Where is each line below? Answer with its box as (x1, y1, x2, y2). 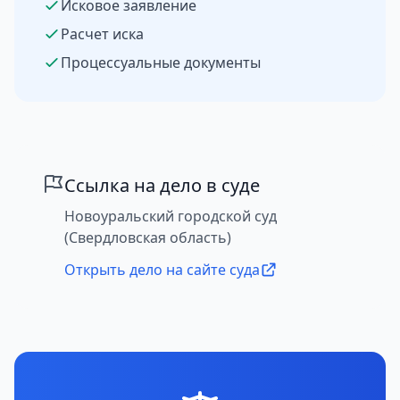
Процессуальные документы (61, 53, 261, 73)
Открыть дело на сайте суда (64, 260, 260, 280)
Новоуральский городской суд (64, 206, 277, 227)
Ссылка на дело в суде (64, 173, 260, 198)
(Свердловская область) (64, 228, 231, 248)
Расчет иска (61, 24, 144, 45)
